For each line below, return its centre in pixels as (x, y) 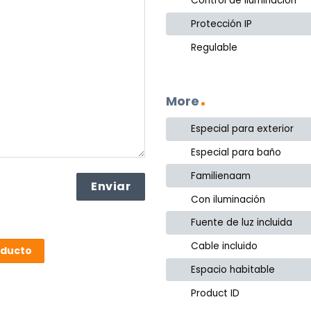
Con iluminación (228, 199)
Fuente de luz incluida (242, 223)
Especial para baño (236, 153)
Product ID (216, 293)
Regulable (215, 47)
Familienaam (221, 176)
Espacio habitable (233, 269)
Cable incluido (225, 246)
